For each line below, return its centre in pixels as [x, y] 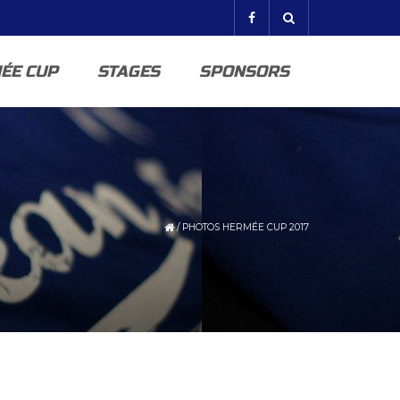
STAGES [129, 71]
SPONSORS [244, 71]
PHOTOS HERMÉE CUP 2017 [246, 227]
